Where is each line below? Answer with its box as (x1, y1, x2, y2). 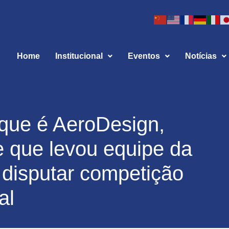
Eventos (127, 52, 160, 60)
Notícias (185, 52, 217, 60)
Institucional (55, 52, 103, 60)
